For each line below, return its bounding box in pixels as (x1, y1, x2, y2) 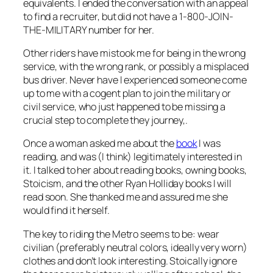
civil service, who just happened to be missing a (23, 100, 226, 114)
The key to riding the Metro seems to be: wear (23, 227, 219, 241)
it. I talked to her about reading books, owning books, (23, 163, 247, 177)
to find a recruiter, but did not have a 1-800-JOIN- (23, 9, 233, 23)
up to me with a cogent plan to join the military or (23, 87, 231, 101)
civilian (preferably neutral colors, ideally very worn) (23, 240, 247, 254)
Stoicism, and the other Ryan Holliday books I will (23, 177, 232, 191)
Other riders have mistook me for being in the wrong (23, 46, 246, 60)
